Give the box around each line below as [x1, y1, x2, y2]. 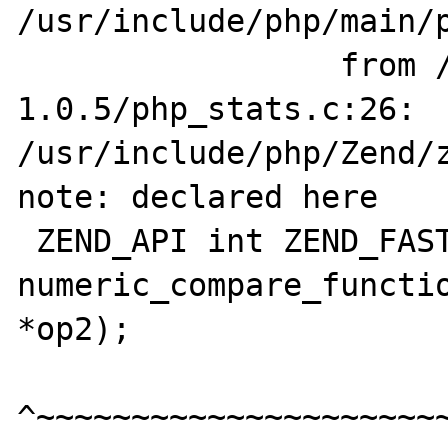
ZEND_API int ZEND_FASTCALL [17, 222, 37, 259]
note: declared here [17, 178, 379, 215]
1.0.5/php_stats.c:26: [17, 90, 417, 127]
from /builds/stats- [17, 46, 341, 83]
